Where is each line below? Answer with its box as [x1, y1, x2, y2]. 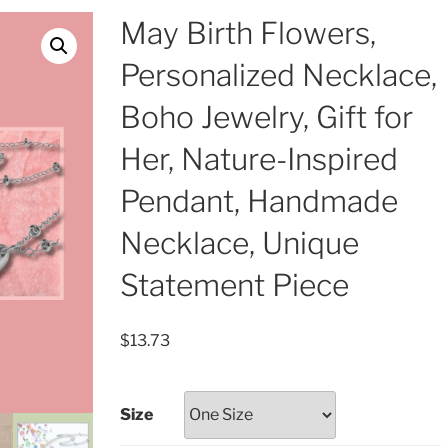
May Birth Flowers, [119, 15, 376, 51]
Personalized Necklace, [119, 57, 437, 93]
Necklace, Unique [119, 225, 359, 261]
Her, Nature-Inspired [119, 141, 398, 177]
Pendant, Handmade [119, 183, 398, 219]
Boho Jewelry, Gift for [119, 99, 413, 135]
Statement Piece [119, 267, 349, 303]
